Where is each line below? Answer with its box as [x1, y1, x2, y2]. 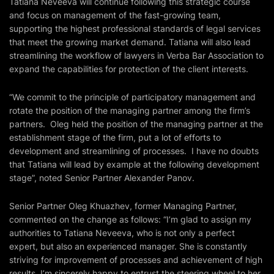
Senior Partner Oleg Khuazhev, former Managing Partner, [9, 201, 237, 211]
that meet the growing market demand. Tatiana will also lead [9, 37, 251, 47]
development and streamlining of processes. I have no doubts [9, 146, 259, 156]
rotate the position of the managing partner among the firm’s [9, 105, 250, 116]
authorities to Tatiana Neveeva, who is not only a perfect [9, 228, 235, 238]
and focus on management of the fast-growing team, [9, 10, 221, 20]
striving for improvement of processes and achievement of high [9, 254, 262, 265]
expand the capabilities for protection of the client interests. [9, 64, 248, 74]
